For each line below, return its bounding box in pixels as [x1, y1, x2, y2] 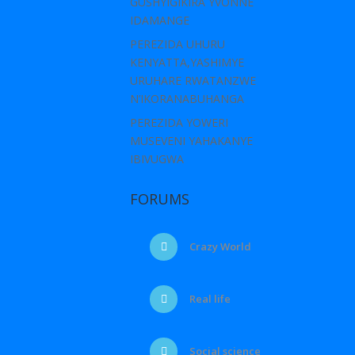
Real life [187, 292, 231, 307]
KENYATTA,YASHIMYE [130, 55, 245, 71]
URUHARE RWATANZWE [130, 73, 257, 89]
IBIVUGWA [130, 151, 185, 167]
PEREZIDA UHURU [130, 36, 226, 52]
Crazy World [187, 239, 252, 254]
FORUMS [130, 189, 190, 209]
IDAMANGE [130, 13, 190, 29]
